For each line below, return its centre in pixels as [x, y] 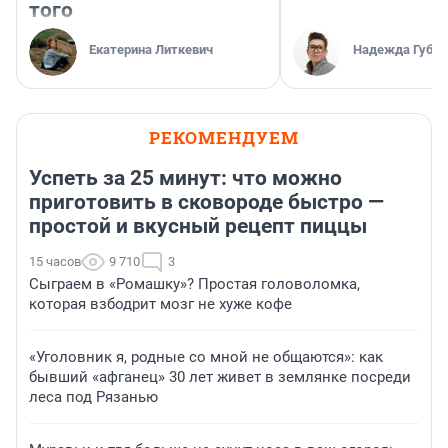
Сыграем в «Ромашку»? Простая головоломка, [194, 283]
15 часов [55, 261]
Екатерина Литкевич [151, 49]
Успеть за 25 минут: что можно [185, 177]
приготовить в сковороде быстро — [206, 201]
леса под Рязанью [93, 396]
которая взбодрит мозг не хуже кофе [160, 303]
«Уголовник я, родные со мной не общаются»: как [206, 356]
